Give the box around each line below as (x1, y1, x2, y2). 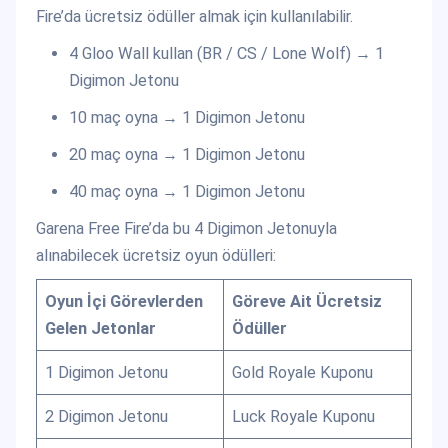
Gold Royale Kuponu (232, 362, 374, 382)
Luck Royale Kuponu (232, 406, 376, 426)
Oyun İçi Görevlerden (45, 291, 204, 311)
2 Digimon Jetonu (45, 406, 169, 426)
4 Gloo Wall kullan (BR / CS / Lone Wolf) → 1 (68, 43, 384, 63)
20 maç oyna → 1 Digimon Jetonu (68, 144, 305, 164)
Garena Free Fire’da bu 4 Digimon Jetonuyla (36, 218, 337, 238)
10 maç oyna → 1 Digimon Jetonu (68, 107, 305, 127)
